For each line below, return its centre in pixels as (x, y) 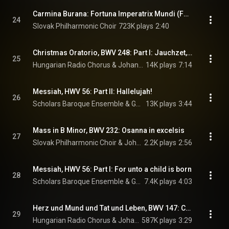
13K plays (161, 104)
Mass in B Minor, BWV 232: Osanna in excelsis (109, 130)
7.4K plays (160, 181)
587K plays (159, 220)
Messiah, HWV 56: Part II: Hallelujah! (93, 91)
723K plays (136, 26)
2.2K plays (160, 143)
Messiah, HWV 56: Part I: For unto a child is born (112, 169)
